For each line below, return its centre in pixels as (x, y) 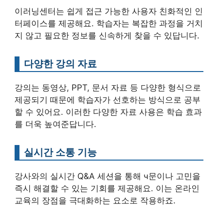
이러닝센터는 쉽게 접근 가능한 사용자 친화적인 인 (109, 11)
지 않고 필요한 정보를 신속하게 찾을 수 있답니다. (107, 35)
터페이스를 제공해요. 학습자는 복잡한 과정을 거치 (109, 23)
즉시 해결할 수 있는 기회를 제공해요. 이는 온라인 (107, 188)
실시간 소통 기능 (60, 152)
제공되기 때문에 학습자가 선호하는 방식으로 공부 (108, 100)
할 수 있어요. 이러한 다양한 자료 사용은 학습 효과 (108, 112)
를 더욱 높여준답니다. (55, 124)
